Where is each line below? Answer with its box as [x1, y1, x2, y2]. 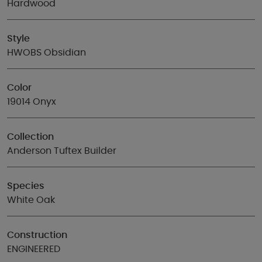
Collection [7, 132, 54, 142]
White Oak [7, 195, 55, 205]
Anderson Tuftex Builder [7, 146, 116, 156]
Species [7, 181, 44, 191]
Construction [7, 230, 67, 240]
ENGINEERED [7, 244, 60, 254]
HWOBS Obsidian [7, 48, 86, 57]
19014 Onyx [7, 97, 56, 106]
